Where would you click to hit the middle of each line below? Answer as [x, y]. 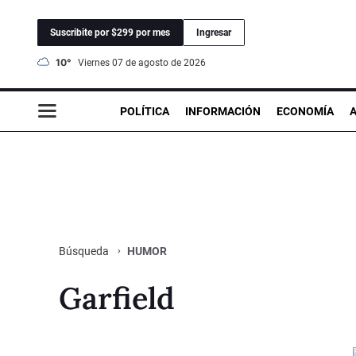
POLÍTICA [145, 111]
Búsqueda [85, 251]
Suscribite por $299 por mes [110, 32]
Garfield [117, 298]
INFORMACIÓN [223, 111]
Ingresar [214, 32]
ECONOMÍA [305, 111]
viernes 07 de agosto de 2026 [145, 62]
